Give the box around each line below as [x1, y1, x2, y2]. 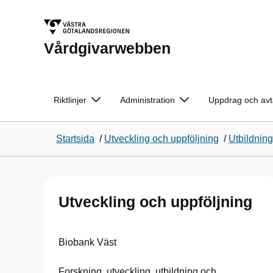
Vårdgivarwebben [44, 40, 171, 57]
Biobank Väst [58, 237, 116, 247]
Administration [120, 95, 175, 105]
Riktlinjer [54, 95, 87, 105]
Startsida [56, 133, 94, 144]
